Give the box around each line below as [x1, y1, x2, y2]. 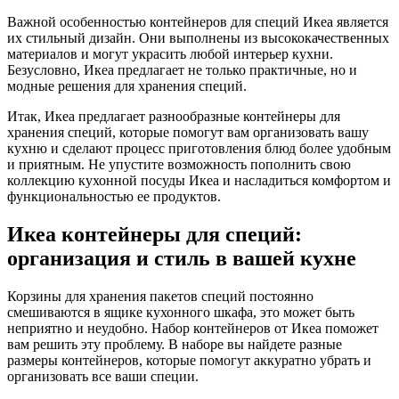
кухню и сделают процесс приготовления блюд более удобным [7, 141, 391, 157]
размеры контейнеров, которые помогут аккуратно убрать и [7, 352, 371, 368]
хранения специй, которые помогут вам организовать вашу [7, 125, 369, 141]
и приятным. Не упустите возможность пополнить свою [7, 157, 351, 173]
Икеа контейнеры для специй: [7, 223, 302, 247]
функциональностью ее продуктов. [7, 189, 221, 205]
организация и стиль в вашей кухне [7, 247, 356, 271]
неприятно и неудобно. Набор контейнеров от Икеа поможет [7, 320, 379, 336]
